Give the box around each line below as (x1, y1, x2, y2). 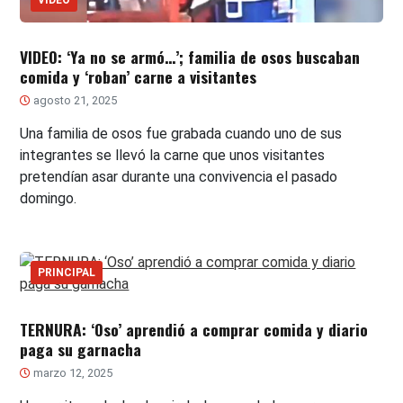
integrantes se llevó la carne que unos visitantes (20, 147, 326, 165)
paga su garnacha (20, 337, 142, 362)
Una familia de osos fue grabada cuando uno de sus (20, 125, 343, 143)
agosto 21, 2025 (31, 94, 118, 108)
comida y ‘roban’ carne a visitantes (20, 65, 257, 89)
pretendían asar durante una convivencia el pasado (20, 168, 338, 186)
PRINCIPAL (38, 266, 96, 280)
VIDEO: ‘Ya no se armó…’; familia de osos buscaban (20, 45, 361, 69)
